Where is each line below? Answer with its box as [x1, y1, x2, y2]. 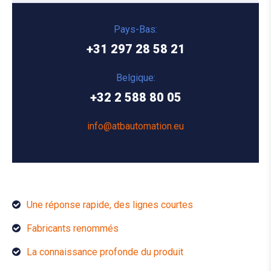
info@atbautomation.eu [87, 120, 184, 132]
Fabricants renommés [27, 222, 119, 234]
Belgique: [116, 71, 155, 83]
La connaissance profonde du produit [27, 246, 183, 258]
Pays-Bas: [114, 23, 157, 35]
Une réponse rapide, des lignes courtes [27, 198, 193, 211]
